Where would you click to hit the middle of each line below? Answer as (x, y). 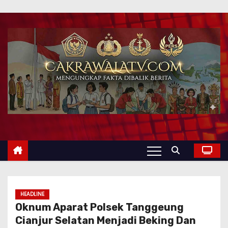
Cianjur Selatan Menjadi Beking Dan (106, 221)
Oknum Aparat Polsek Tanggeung (99, 207)
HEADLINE (32, 194)
